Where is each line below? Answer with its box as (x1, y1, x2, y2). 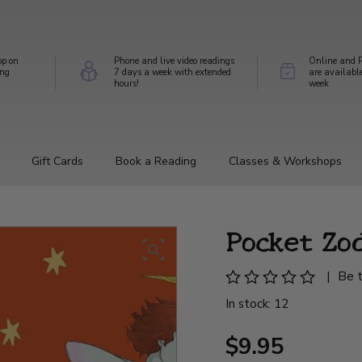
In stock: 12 (225, 295, 289, 312)
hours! (113, 77, 139, 90)
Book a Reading (116, 153, 196, 169)
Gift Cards (32, 153, 83, 169)
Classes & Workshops (229, 153, 342, 169)
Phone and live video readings (113, 54, 234, 67)
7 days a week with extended (113, 65, 231, 78)
